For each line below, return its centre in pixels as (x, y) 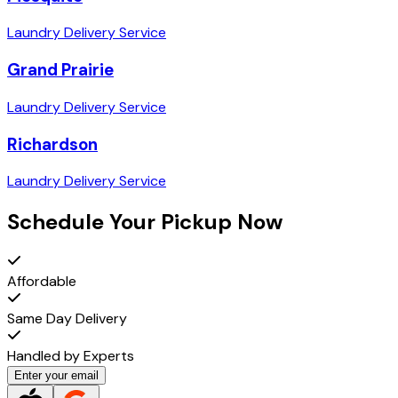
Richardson (52, 144)
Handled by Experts (71, 356)
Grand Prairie (60, 70)
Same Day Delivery (67, 319)
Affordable (42, 282)
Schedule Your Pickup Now (145, 222)
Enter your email (56, 376)
